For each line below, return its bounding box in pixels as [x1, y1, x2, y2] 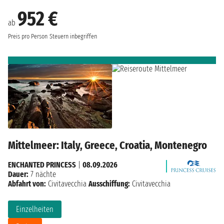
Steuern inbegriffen [49, 32, 97, 40]
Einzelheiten [16, 204, 53, 214]
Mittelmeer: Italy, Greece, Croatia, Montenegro [8, 138, 207, 152]
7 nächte [28, 169, 56, 179]
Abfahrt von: [8, 179, 46, 189]
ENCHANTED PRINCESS [8, 160, 76, 170]
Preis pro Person [8, 32, 47, 40]
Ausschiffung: [88, 179, 130, 189]
